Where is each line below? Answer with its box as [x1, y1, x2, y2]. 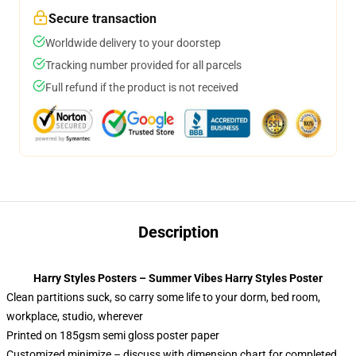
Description [137, 222, 219, 242]
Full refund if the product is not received [45, 81, 238, 94]
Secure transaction [48, 11, 157, 26]
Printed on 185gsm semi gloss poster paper [6, 329, 219, 342]
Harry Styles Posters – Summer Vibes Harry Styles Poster [33, 272, 323, 284]
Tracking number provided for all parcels [45, 59, 242, 72]
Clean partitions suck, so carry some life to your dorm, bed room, [6, 291, 320, 304]
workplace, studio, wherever [6, 310, 143, 323]
